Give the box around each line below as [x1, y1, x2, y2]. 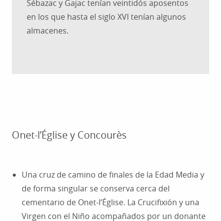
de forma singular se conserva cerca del [22, 183, 170, 194]
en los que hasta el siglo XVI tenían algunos [27, 11, 186, 23]
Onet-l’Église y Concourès [12, 128, 127, 142]
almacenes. [27, 25, 69, 37]
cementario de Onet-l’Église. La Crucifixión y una [22, 197, 199, 208]
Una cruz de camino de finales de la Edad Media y [22, 169, 204, 181]
